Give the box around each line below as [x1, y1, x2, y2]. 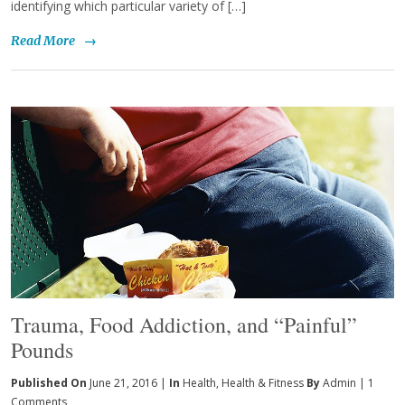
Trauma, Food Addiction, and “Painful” [11, 310, 357, 340]
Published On [11, 375, 89, 391]
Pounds [11, 335, 73, 365]
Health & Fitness [221, 375, 304, 391]
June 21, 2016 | [89, 375, 166, 391]
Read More [11, 32, 75, 49]
